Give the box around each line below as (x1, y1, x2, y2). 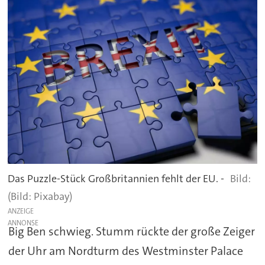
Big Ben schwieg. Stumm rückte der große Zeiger (8, 224, 255, 240)
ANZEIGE (8, 206, 34, 216)
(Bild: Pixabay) (8, 189, 73, 204)
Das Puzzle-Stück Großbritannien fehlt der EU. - (8, 172, 225, 186)
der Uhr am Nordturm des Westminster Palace (8, 243, 243, 259)
